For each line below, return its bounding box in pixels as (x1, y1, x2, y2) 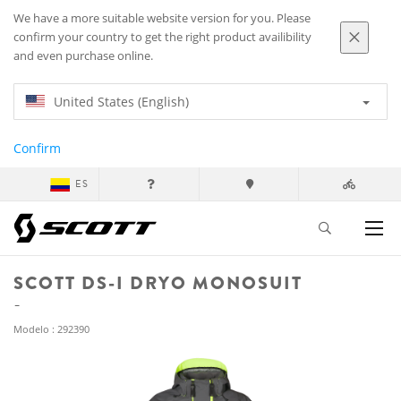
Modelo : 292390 (13, 322, 90, 336)
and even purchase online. (13, 48, 153, 64)
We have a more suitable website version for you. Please (13, 11, 311, 26)
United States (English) (54, 93, 189, 110)
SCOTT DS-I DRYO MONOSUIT (13, 270, 303, 296)
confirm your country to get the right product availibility (13, 30, 311, 45)
